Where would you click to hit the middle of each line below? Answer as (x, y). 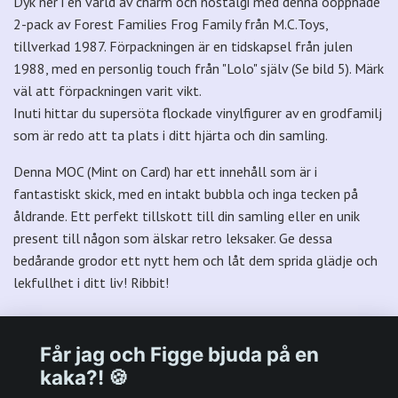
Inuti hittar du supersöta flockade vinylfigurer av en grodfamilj (198, 113)
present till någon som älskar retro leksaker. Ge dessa (173, 239)
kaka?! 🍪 (84, 378)
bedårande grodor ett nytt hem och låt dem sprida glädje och (195, 261)
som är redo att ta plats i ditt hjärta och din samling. (171, 135)
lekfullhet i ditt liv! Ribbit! (91, 283)
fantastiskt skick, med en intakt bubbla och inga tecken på (186, 194)
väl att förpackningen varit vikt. (107, 91)
